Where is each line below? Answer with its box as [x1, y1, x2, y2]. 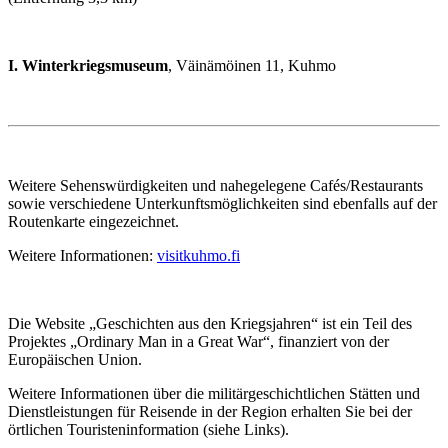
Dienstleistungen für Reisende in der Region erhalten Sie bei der [8, 402, 412, 420]
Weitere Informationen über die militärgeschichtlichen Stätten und [8, 384, 420, 402]
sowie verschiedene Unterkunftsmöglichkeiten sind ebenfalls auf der [8, 194, 437, 212]
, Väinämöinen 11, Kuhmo [168, 56, 336, 74]
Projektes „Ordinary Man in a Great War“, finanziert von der [8, 332, 389, 350]
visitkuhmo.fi [157, 246, 240, 264]
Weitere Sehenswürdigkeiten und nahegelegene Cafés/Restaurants [8, 176, 423, 194]
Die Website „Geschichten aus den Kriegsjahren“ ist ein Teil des [8, 314, 412, 332]
